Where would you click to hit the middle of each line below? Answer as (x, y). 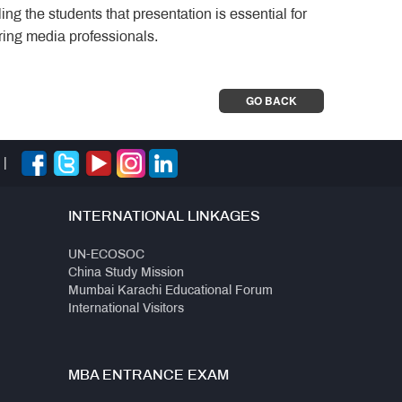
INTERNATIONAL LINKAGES (164, 217)
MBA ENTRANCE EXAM (149, 376)
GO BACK (271, 101)
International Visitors (126, 310)
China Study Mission (126, 274)
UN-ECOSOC (106, 256)
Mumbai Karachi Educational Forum (170, 292)
